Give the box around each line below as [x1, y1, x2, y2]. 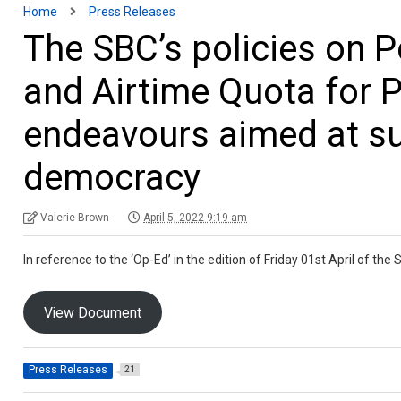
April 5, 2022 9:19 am [143, 210, 248, 224]
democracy [23, 156, 201, 199]
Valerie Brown [40, 210, 110, 224]
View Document [44, 303, 142, 321]
